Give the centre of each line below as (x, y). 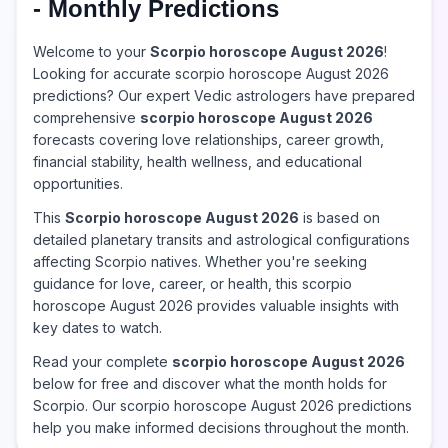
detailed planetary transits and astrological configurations (221, 239)
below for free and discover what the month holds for (210, 383)
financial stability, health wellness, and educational (197, 161)
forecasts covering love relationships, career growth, (208, 139)
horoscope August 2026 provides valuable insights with (216, 305)
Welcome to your (91, 51)
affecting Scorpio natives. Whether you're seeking (200, 261)
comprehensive (86, 117)
